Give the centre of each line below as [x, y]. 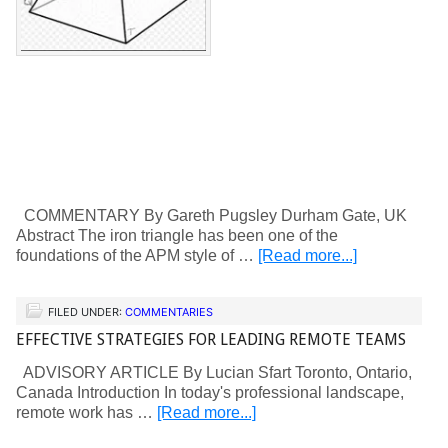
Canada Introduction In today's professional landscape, [210, 392]
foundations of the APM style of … [137, 255]
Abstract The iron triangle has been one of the [177, 235]
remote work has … [86, 412]
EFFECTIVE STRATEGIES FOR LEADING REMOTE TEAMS [211, 339]
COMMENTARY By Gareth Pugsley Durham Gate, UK [211, 215]
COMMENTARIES [169, 312]
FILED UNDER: [86, 312]
